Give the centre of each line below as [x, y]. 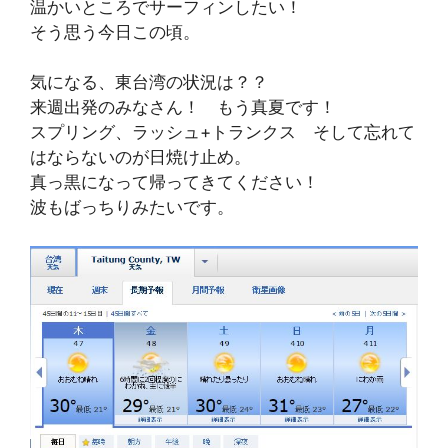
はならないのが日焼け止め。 [140, 157]
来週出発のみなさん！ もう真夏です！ [183, 107]
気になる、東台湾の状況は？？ [149, 82]
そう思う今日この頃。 [115, 31]
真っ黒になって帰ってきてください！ [174, 182]
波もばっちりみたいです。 [132, 207]
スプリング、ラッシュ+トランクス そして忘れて [222, 132]
